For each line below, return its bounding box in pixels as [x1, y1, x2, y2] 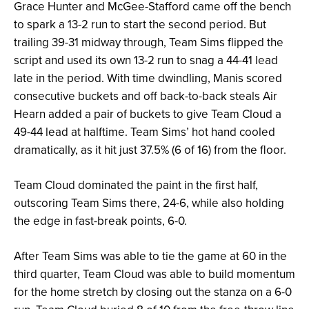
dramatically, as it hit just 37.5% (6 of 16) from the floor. [14, 141, 286, 159]
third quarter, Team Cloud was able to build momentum [14, 266, 295, 283]
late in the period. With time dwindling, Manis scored [14, 70, 282, 87]
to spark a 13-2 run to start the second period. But [14, 16, 266, 33]
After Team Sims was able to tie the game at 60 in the [14, 248, 287, 265]
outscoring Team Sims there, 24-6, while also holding [14, 195, 284, 212]
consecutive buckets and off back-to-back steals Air [14, 88, 277, 105]
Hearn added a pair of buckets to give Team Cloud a [14, 106, 281, 123]
